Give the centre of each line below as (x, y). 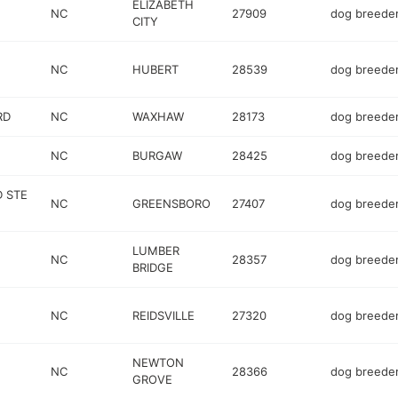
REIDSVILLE (164, 315)
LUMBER (156, 251)
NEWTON (159, 362)
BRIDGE (153, 267)
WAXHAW (159, 116)
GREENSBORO (172, 203)
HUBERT (156, 69)
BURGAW (158, 155)
